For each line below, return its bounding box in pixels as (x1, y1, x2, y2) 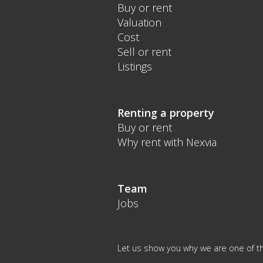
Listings (117, 59, 152, 74)
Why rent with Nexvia (117, 135, 217, 150)
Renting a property (117, 106, 214, 120)
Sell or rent (117, 45, 171, 59)
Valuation (117, 15, 161, 30)
